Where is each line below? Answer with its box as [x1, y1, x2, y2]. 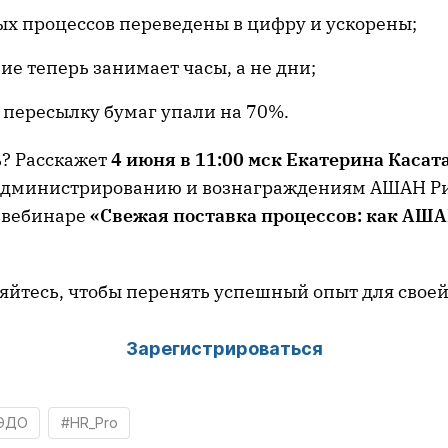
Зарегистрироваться [125, 338, 323, 360]
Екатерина [286, 148, 388, 172]
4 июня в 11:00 [107, 148, 248, 172]
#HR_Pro [60, 414, 118, 432]
